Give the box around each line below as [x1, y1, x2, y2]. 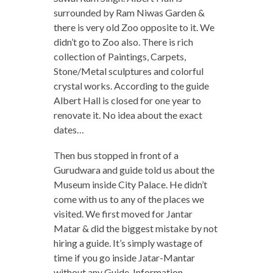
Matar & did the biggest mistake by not [53, 222, 218, 235]
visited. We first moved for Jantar [53, 208, 193, 220]
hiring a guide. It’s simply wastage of [53, 237, 203, 249]
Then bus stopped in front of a [53, 149, 179, 161]
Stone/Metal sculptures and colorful [53, 65, 204, 77]
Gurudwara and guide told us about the [53, 164, 214, 176]
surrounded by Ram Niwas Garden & [53, 7, 205, 19]
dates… [53, 124, 84, 136]
